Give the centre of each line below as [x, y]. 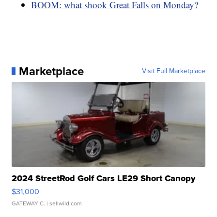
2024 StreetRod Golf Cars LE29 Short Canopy [104, 178]
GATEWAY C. [29, 203]
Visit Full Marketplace [173, 71]
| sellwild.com [64, 203]
